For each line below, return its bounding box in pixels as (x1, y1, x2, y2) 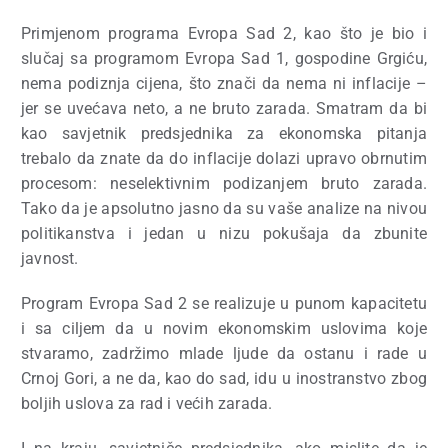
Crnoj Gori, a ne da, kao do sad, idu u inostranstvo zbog (21, 369, 427, 388)
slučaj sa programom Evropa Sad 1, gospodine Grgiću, (21, 49, 427, 68)
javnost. (21, 249, 79, 268)
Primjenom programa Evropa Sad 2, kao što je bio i (21, 24, 427, 43)
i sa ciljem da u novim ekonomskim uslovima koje (21, 319, 427, 338)
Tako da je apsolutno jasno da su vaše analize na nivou (21, 199, 427, 218)
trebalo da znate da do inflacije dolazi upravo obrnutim (21, 149, 427, 168)
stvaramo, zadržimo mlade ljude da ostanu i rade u (21, 344, 427, 363)
